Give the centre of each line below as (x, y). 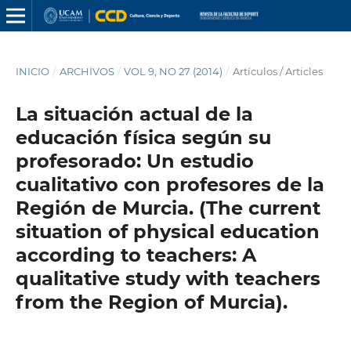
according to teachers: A (136, 255)
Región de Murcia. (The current (168, 208)
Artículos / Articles (277, 71)
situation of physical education (167, 231)
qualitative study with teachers (168, 278)
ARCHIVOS (87, 71)
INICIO (32, 71)
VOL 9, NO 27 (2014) (174, 71)
